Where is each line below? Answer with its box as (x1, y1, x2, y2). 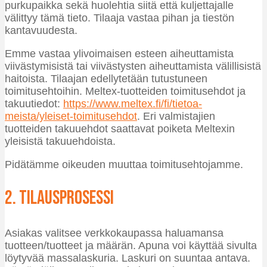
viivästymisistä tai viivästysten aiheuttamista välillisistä (5, 60, 261, 73)
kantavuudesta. (5, 24, 77, 37)
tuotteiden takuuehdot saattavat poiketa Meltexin (5, 123, 235, 135)
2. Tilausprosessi (5, 187, 114, 210)
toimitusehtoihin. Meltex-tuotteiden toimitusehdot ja (5, 85, 246, 98)
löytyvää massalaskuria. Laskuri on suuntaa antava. (5, 252, 250, 264)
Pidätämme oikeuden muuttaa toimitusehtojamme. (5, 159, 243, 171)
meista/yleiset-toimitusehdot (5, 110, 137, 123)
